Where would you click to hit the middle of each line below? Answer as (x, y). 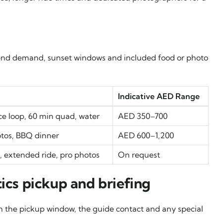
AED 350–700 (143, 116)
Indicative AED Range (159, 96)
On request (139, 154)
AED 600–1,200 (146, 135)
